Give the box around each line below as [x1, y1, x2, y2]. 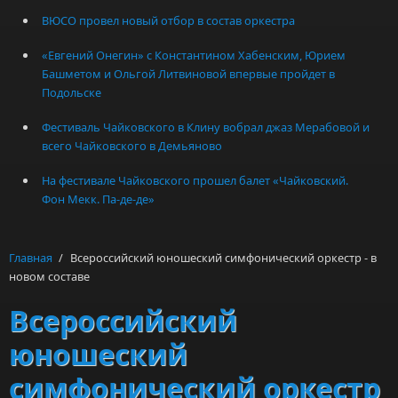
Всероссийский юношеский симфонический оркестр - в [70, 250, 377, 267]
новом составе [9, 268, 90, 285]
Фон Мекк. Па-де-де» [41, 191, 155, 208]
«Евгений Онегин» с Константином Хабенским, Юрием [41, 46, 346, 63]
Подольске [41, 84, 101, 100]
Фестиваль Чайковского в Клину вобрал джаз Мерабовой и [41, 118, 370, 135]
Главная [9, 250, 52, 267]
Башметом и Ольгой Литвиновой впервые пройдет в [41, 65, 335, 82]
